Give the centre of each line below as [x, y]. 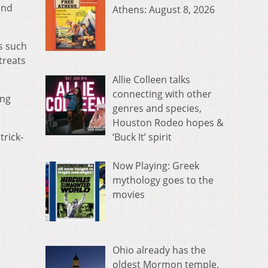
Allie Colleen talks [151, 80]
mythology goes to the [163, 180]
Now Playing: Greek [156, 166]
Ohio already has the [159, 250]
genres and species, [157, 109]
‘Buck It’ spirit [142, 137]
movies [129, 195]
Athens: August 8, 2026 [164, 10]
